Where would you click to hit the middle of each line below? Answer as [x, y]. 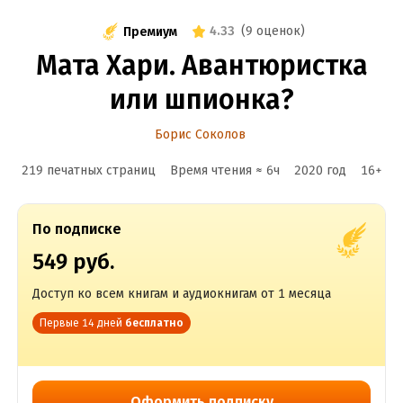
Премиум [150, 31]
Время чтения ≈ [218, 170]
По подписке [76, 229]
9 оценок [273, 31]
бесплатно [154, 323]
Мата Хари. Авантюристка [201, 66]
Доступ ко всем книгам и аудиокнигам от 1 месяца [181, 294]
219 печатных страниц [88, 170]
